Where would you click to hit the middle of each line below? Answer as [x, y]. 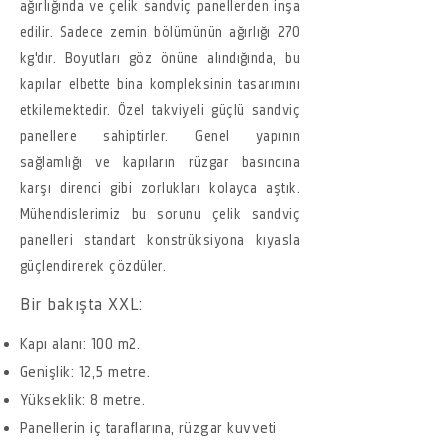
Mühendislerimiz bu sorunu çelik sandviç [160, 213]
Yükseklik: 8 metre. [83, 399]
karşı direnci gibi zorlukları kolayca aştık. [160, 187]
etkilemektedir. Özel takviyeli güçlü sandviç [160, 109]
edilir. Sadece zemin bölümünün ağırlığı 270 [160, 31]
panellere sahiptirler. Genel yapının [160, 135]
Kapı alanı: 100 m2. [80, 343]
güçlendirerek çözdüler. [93, 265]
